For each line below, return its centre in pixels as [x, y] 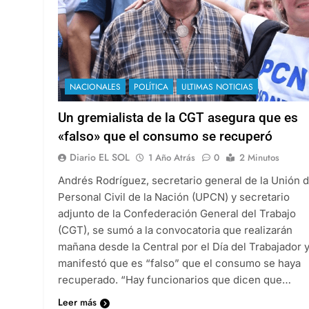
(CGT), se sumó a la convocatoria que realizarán [175, 230]
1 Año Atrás [172, 157]
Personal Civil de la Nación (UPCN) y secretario [174, 197]
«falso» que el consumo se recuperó [165, 136]
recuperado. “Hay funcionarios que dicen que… [175, 279]
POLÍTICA [151, 87]
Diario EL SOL [100, 157]
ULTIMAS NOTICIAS [217, 87]
